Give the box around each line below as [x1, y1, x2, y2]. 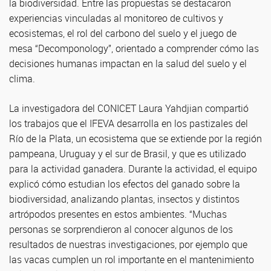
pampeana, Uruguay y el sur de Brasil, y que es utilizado [9, 147, 246, 160]
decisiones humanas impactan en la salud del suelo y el [9, 57, 247, 70]
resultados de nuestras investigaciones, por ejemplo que [9, 238, 247, 251]
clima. [9, 72, 35, 85]
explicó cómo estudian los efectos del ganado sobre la [9, 177, 240, 191]
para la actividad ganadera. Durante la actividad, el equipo [9, 162, 257, 175]
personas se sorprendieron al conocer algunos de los [9, 223, 233, 236]
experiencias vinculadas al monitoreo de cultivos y [9, 11, 223, 25]
